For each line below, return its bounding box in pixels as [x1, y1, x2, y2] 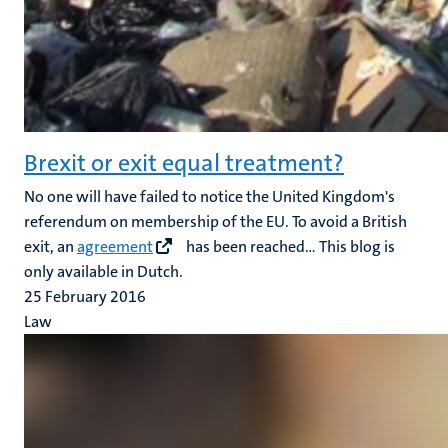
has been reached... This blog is [183, 236, 395, 257]
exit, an [24, 236, 77, 257]
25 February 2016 [24, 286, 146, 307]
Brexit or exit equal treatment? [24, 147, 344, 179]
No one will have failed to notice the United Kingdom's [24, 186, 395, 207]
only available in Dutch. [24, 261, 183, 282]
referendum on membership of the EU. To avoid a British [24, 211, 407, 232]
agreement [77, 236, 153, 257]
